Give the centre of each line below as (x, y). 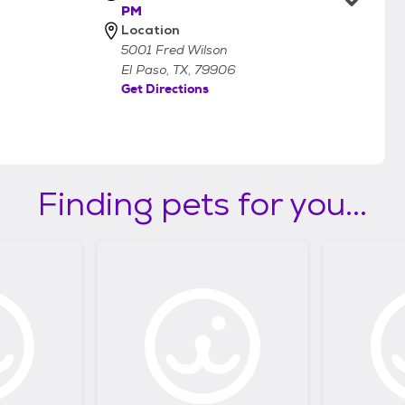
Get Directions (165, 89)
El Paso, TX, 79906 (179, 70)
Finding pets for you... (202, 204)
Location (151, 30)
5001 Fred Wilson (174, 50)
